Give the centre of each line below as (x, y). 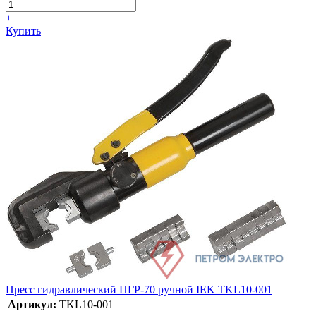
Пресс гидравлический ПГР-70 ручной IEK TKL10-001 (139, 289)
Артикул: (32, 304)
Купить (23, 30)
